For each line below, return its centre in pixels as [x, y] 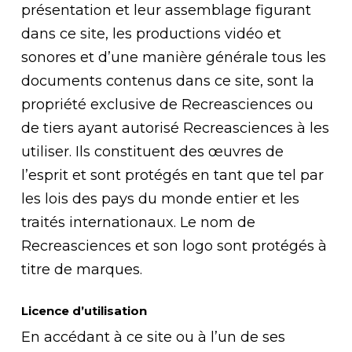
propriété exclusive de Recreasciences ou [167, 104]
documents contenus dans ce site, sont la [167, 81]
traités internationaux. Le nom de [138, 222]
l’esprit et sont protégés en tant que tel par [172, 175]
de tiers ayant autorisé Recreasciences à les [175, 128]
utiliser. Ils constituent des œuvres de [152, 152]
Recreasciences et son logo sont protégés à [174, 246]
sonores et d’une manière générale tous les [173, 57]
